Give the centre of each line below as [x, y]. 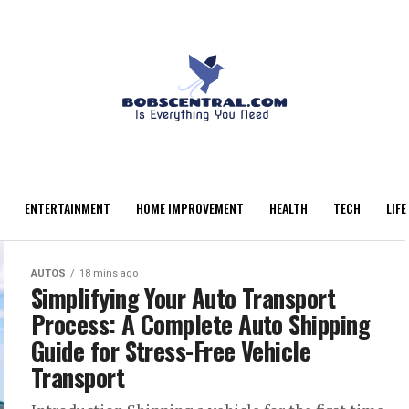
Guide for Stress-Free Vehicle [171, 351]
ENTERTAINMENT [67, 208]
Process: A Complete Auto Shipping [201, 324]
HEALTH [288, 208]
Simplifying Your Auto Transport [184, 298]
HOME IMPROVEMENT [189, 208]
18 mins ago [109, 273]
